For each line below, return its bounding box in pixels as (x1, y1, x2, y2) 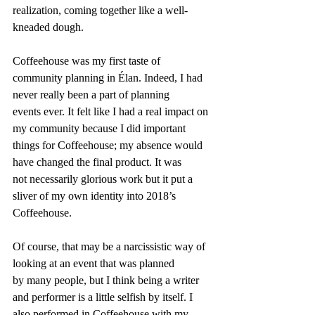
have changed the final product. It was (13, 155, 184, 168)
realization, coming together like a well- (13, 4, 188, 16)
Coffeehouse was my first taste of (13, 54, 163, 67)
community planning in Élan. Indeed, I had (13, 71, 205, 84)
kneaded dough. (13, 20, 84, 33)
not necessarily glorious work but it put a (13, 172, 195, 185)
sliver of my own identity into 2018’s (13, 189, 179, 202)
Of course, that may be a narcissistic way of (13, 240, 208, 252)
